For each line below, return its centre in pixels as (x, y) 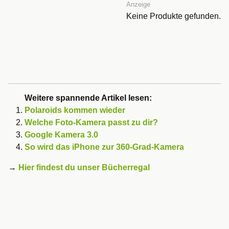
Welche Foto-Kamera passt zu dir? (91, 123)
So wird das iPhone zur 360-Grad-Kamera (104, 147)
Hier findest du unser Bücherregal (84, 168)
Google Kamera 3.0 (61, 135)
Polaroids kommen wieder (75, 110)
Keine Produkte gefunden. (174, 16)
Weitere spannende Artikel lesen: (88, 98)
